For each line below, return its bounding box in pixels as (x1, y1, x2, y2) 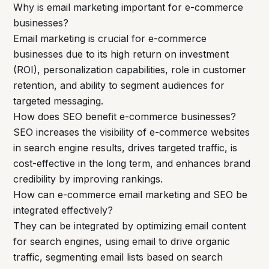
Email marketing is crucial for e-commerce (13, 32, 207, 45)
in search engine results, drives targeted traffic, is (13, 142, 238, 154)
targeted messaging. (13, 95, 104, 107)
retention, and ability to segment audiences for (13, 79, 225, 92)
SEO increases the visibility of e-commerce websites (13, 126, 250, 139)
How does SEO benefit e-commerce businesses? (13, 110, 237, 123)
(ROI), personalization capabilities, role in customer (13, 64, 247, 76)
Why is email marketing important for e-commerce (13, 1, 244, 14)
